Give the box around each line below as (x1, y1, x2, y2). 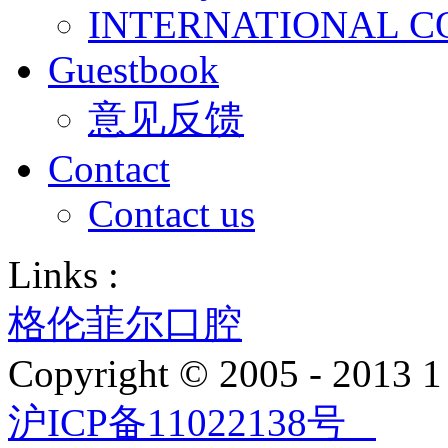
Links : (8, 253, 119, 296)
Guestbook (48, 48, 219, 91)
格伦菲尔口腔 (8, 302, 242, 345)
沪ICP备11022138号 (8, 401, 376, 444)
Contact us (88, 192, 255, 235)
